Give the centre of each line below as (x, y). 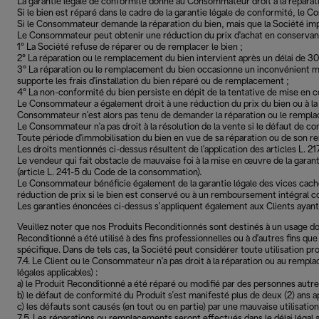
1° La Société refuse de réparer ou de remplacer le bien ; (130, 47)
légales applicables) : (57, 273)
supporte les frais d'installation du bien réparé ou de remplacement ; (153, 82)
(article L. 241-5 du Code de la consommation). (109, 173)
